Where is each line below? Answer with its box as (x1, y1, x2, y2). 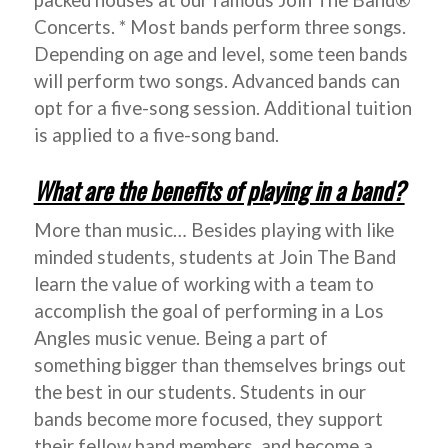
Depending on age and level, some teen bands (33, 43, 408, 66)
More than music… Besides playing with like (33, 218, 394, 241)
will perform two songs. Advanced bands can (33, 70, 400, 93)
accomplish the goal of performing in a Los (33, 299, 384, 322)
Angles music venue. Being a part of (33, 326, 328, 349)
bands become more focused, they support (33, 407, 383, 430)
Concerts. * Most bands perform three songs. (33, 16, 406, 39)
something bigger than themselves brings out (33, 353, 406, 376)
